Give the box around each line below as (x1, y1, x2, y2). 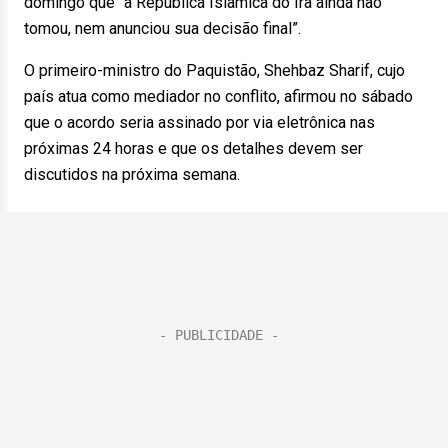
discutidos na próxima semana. (24, 165, 240, 184)
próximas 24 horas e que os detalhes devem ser (24, 139, 363, 158)
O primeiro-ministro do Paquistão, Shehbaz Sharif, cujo (24, 61, 405, 80)
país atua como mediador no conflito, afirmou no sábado (24, 87, 413, 106)
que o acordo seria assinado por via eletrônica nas (24, 113, 375, 132)
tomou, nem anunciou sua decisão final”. (24, 19, 301, 38)
